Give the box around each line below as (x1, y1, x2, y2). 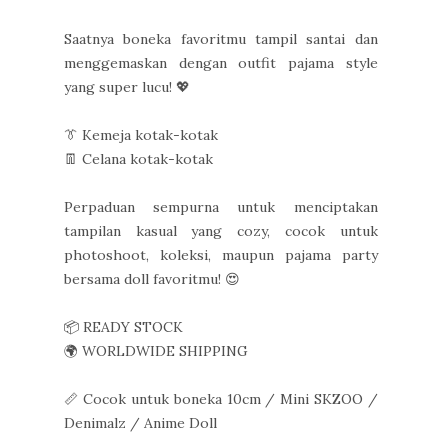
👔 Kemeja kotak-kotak (64, 126, 218, 145)
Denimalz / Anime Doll (64, 414, 217, 433)
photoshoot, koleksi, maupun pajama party (64, 246, 378, 265)
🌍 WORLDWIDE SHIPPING (64, 342, 248, 361)
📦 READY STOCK (64, 318, 183, 337)
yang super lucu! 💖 (64, 78, 190, 97)
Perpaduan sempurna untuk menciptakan (64, 198, 378, 217)
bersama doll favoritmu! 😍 (64, 270, 240, 289)
